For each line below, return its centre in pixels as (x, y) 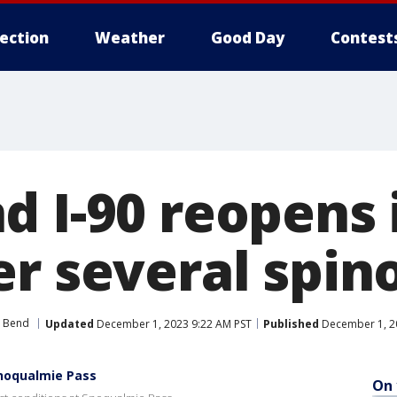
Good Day (248, 38)
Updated (70, 323)
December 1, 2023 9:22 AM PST (173, 323)
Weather (130, 38)
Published (291, 323)
